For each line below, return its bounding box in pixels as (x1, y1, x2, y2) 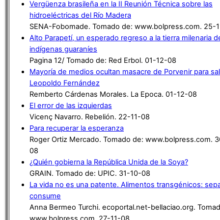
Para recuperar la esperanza (29, 123, 124, 133)
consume (29, 191, 61, 200)
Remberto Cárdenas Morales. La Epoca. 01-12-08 (29, 89, 197, 99)
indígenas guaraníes (29, 44, 97, 54)
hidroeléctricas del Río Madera (29, 10, 131, 20)
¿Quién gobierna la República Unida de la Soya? (29, 157, 188, 166)
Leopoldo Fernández (29, 78, 100, 87)
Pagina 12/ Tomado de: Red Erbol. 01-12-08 (29, 55, 176, 65)
